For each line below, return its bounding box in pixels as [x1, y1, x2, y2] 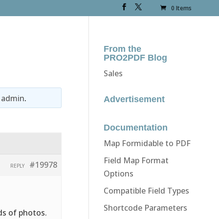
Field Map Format [103, 154, 169, 166]
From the [103, 44, 141, 54]
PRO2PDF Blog [103, 52, 167, 63]
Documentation [103, 122, 168, 132]
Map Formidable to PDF [103, 137, 191, 149]
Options [103, 168, 133, 179]
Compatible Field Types [103, 185, 189, 196]
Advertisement [103, 94, 165, 104]
